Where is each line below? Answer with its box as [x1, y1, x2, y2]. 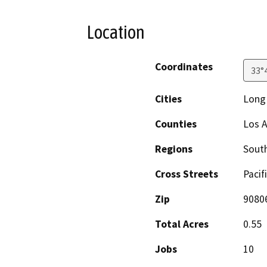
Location [86, 21, 145, 43]
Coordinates [155, 60, 213, 74]
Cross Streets [155, 167, 218, 181]
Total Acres [155, 218, 209, 231]
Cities [155, 92, 182, 106]
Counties [155, 117, 197, 131]
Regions [155, 142, 193, 156]
